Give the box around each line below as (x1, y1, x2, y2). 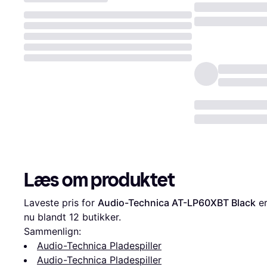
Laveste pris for (24, 197, 98, 209)
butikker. (79, 211, 121, 223)
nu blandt (24, 211, 69, 223)
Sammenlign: (24, 225, 81, 238)
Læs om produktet (24, 169, 175, 192)
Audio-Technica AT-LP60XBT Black (98, 197, 256, 209)
